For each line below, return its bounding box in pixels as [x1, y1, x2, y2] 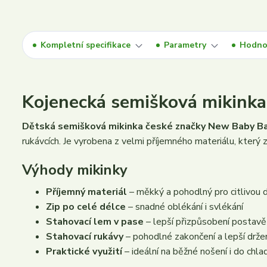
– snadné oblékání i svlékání [126, 200, 243, 213]
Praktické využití [46, 245, 122, 258]
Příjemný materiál [46, 185, 127, 198]
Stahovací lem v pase [46, 215, 144, 228]
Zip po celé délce [46, 200, 126, 213]
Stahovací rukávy [46, 230, 123, 243]
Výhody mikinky [22, 160, 128, 179]
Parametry [164, 39, 206, 51]
